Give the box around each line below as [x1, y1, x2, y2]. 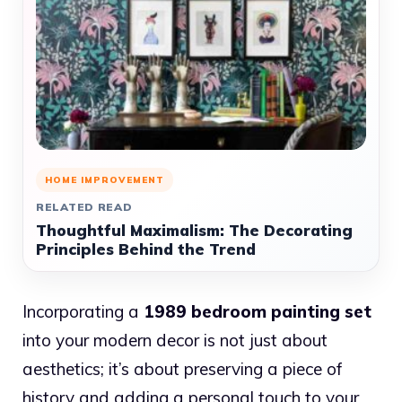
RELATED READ [36, 200, 133, 214]
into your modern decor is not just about [22, 329, 328, 352]
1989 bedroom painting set [144, 301, 371, 323]
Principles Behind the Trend [36, 240, 256, 259]
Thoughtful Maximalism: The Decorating [36, 221, 353, 240]
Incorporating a [22, 301, 144, 323]
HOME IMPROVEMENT [45, 174, 164, 187]
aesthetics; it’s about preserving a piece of [22, 358, 343, 380]
